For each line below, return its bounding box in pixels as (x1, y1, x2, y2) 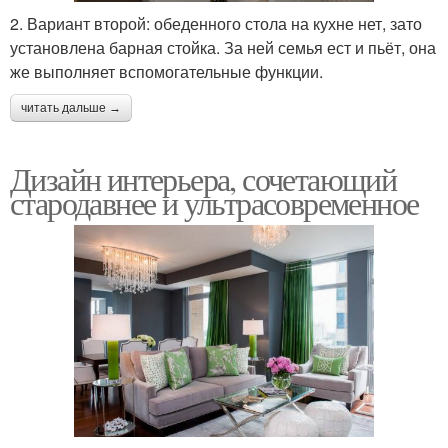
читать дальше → (21, 100, 121, 115)
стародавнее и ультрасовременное (10, 180, 419, 224)
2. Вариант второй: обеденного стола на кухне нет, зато (10, 11, 422, 35)
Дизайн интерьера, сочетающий (10, 156, 397, 200)
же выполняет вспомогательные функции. (10, 59, 323, 83)
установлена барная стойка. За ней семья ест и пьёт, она (10, 35, 436, 59)
